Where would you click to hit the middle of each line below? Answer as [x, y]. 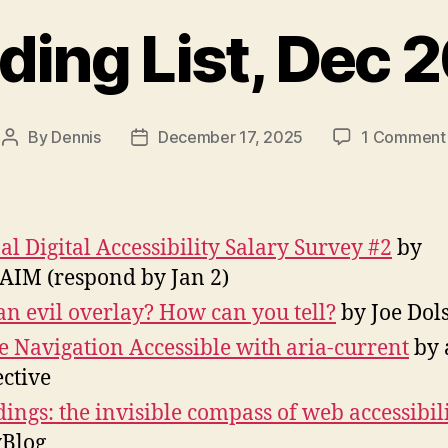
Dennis [76, 137]
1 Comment [403, 137]
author [33, 163]
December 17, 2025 [230, 137]
